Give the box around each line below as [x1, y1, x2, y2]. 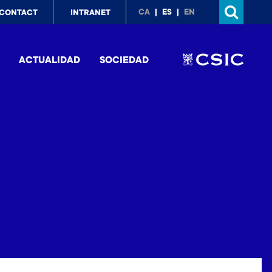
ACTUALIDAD [19, 55, 80, 67]
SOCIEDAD [100, 55, 149, 67]
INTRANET [70, 8, 110, 18]
